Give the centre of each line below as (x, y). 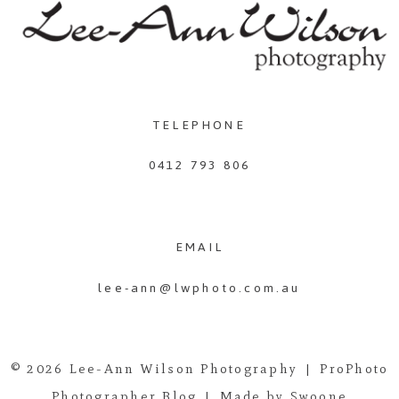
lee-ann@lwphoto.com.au (199, 288)
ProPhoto (354, 368)
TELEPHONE (199, 125)
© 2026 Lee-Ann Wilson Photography (154, 368)
